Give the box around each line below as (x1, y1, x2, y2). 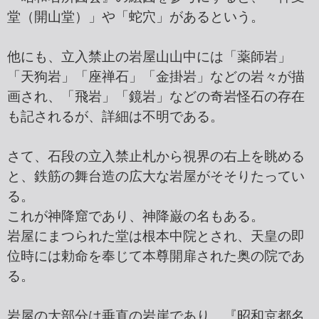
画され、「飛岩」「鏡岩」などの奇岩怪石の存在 (7, 89, 305, 105)
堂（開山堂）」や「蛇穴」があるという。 (7, 9, 264, 25)
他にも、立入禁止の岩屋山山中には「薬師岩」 (7, 49, 291, 65)
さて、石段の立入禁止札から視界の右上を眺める (7, 149, 305, 164)
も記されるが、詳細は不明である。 (7, 109, 224, 125)
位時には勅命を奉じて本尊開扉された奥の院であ (7, 249, 305, 264)
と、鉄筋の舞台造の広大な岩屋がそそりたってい (7, 169, 305, 184)
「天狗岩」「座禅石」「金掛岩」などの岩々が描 (7, 69, 305, 85)
